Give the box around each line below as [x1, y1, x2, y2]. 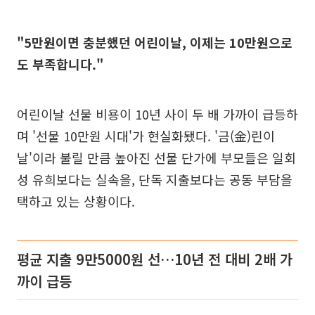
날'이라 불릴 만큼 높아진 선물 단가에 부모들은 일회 [17, 148, 296, 167]
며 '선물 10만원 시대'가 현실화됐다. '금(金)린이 [17, 127, 275, 145]
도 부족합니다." [17, 55, 103, 73]
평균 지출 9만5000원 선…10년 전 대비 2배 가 [17, 249, 292, 269]
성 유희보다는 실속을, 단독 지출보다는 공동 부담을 [17, 170, 292, 188]
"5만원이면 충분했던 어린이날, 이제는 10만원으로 [17, 33, 292, 51]
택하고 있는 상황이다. [17, 192, 135, 210]
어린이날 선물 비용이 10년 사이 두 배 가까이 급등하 [17, 105, 298, 123]
